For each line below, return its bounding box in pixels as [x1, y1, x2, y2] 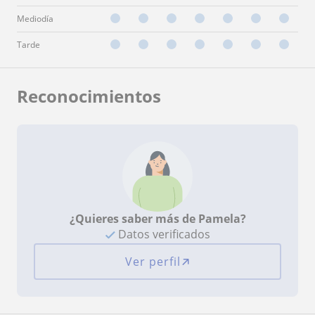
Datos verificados [115, 226, 210, 242]
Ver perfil [124, 253, 181, 269]
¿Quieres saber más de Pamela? [69, 210, 246, 226]
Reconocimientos [17, 84, 161, 108]
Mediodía [17, 12, 53, 25]
